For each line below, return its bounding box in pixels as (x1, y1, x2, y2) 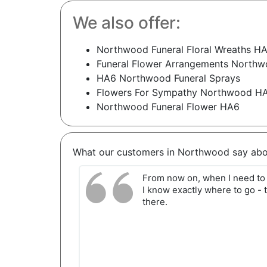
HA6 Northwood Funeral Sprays (96, 72, 240, 85)
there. (142, 196, 167, 208)
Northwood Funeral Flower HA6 (96, 101, 240, 113)
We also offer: (72, 13, 181, 33)
